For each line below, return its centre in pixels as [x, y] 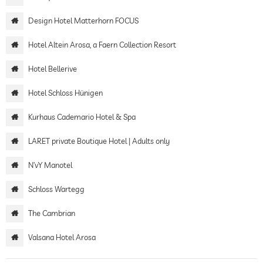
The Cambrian [52, 213]
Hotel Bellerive [53, 69]
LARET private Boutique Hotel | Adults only [99, 141]
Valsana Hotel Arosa [62, 237]
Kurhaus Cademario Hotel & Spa [82, 117]
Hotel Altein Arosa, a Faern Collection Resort [102, 45]
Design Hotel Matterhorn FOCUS [83, 21]
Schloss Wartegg [56, 189]
